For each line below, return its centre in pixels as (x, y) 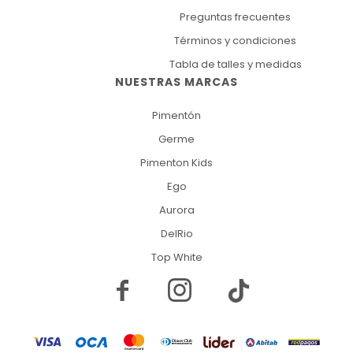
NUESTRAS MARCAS (176, 82)
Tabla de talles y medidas (235, 65)
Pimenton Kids (176, 163)
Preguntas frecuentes (235, 17)
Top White (176, 258)
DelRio (176, 234)
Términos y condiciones (235, 41)
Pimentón (176, 116)
